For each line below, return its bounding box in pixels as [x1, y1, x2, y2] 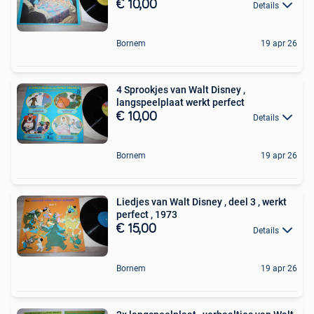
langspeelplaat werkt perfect [116, 97, 245, 108]
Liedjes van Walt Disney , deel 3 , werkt [116, 196, 287, 208]
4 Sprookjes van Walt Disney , [116, 84, 245, 95]
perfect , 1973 [116, 209, 177, 221]
